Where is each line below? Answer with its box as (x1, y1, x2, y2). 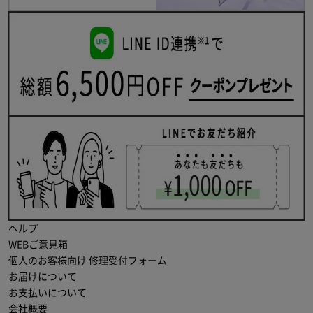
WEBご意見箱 (8, 239, 68, 249)
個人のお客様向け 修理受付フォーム (8, 255, 167, 265)
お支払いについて (8, 287, 87, 298)
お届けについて (8, 271, 77, 282)
